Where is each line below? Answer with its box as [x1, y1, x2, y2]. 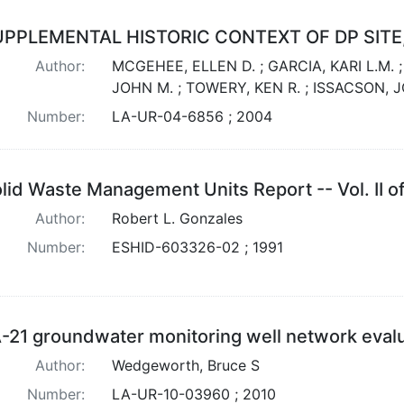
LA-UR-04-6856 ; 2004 [111, 106, 272, 125]
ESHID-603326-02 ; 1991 [111, 237, 283, 256]
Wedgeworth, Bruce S [111, 355, 260, 374]
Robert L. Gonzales [111, 208, 243, 227]
